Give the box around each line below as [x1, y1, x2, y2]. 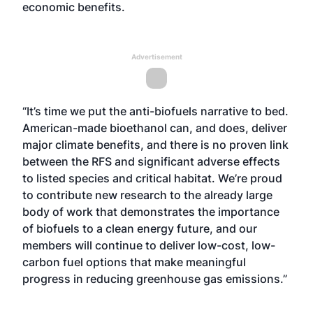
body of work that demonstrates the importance [22, 205, 279, 219]
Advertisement [131, 52, 182, 61]
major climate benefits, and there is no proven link [22, 138, 289, 152]
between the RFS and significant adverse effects [22, 154, 280, 168]
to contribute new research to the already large [22, 188, 272, 202]
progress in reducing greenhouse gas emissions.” [22, 272, 287, 286]
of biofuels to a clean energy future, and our [22, 221, 257, 235]
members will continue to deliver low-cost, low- [22, 238, 275, 252]
